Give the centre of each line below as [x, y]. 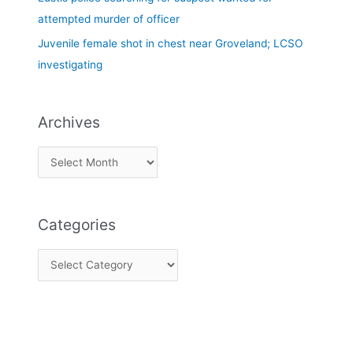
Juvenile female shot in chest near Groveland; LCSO [171, 43]
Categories [77, 225]
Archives [69, 122]
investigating [71, 64]
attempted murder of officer [109, 19]
